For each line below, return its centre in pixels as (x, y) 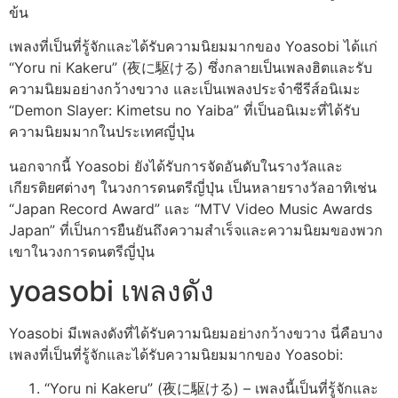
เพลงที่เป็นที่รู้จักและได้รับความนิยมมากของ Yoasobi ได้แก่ (193, 47)
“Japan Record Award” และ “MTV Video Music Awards (191, 208)
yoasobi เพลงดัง (111, 291)
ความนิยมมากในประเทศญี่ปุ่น (102, 132)
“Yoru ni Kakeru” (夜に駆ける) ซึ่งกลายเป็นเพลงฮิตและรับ (191, 68)
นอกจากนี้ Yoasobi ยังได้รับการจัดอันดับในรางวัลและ (176, 166)
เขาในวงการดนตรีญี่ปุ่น (82, 251)
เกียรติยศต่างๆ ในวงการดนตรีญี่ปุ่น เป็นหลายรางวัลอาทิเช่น (193, 187)
